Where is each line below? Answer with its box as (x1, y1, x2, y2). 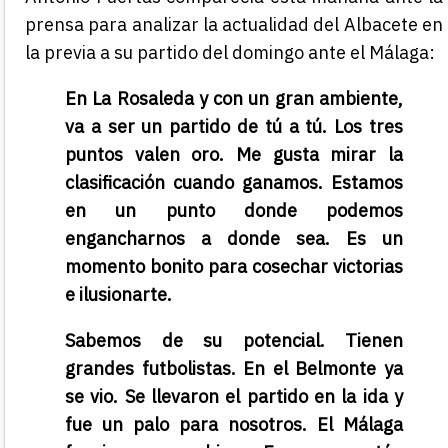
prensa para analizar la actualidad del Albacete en (25, 13, 443, 37)
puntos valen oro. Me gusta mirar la (65, 143, 403, 167)
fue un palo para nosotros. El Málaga (65, 413, 403, 437)
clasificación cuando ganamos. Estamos (65, 171, 403, 195)
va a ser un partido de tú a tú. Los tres (65, 115, 403, 139)
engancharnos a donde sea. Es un (65, 227, 403, 251)
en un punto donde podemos (65, 199, 403, 223)
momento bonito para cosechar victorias (65, 255, 403, 279)
